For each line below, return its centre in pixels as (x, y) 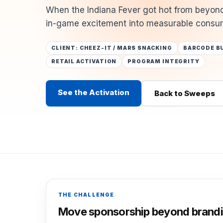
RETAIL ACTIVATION (84, 62)
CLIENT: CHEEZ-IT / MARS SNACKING (112, 48)
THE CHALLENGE (86, 194)
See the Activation (94, 93)
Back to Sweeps (184, 93)
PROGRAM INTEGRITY (164, 62)
